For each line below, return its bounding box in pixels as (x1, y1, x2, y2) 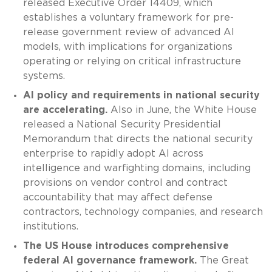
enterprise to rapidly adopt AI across (22, 148, 203, 158)
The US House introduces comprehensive (22, 240, 229, 251)
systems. (22, 70, 65, 81)
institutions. (22, 221, 78, 231)
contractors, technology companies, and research (22, 206, 263, 217)
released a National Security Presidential (22, 119, 221, 129)
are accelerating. (22, 104, 107, 115)
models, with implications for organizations (22, 41, 233, 52)
